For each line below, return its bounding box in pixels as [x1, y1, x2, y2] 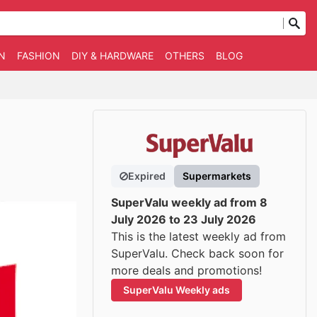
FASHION [17, 50, 60, 62]
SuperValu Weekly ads [123, 284, 230, 296]
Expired [128, 170, 166, 182]
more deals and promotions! [111, 263, 262, 277]
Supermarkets [183, 170, 251, 182]
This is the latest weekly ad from [111, 229, 286, 243]
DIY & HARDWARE [71, 50, 154, 62]
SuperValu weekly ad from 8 [111, 195, 267, 209]
